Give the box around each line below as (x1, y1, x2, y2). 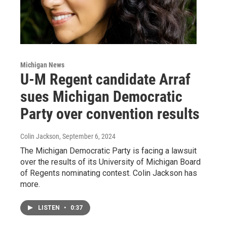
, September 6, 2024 (59, 132, 116, 140)
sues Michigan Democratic (20, 87, 182, 105)
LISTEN (38, 204, 61, 211)
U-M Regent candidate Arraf (20, 70, 191, 88)
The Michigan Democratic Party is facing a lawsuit (20, 145, 197, 156)
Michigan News (20, 60, 64, 69)
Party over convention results (20, 104, 200, 123)
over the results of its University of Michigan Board (20, 157, 201, 167)
